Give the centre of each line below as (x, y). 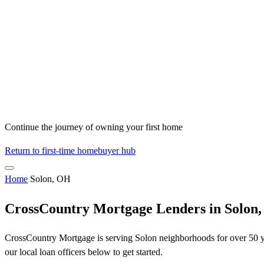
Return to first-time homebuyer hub (70, 151)
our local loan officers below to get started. (84, 252)
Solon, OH (50, 179)
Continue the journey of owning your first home (94, 127)
